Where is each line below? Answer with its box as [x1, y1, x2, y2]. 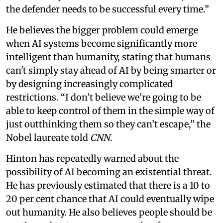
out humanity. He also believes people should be [6, 207, 212, 218]
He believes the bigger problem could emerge [6, 24, 198, 36]
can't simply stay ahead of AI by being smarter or [6, 65, 216, 76]
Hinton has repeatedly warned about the [6, 153, 179, 164]
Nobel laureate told [6, 132, 90, 143]
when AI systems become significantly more [6, 38, 197, 49]
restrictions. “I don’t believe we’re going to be [6, 92, 201, 103]
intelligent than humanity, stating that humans [6, 51, 211, 63]
